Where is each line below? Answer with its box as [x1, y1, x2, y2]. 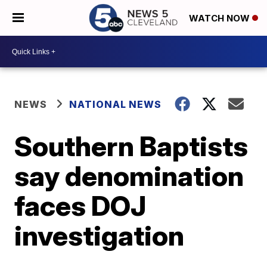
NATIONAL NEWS [69, 98, 162, 110]
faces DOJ [14, 189, 147, 222]
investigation [14, 219, 185, 252]
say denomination [14, 159, 244, 193]
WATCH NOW [189, 13, 252, 24]
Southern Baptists [14, 129, 249, 163]
